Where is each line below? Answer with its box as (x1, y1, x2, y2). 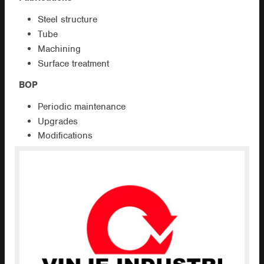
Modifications (37, 130, 93, 142)
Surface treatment (37, 57, 109, 70)
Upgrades (37, 115, 78, 127)
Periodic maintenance (37, 100, 126, 113)
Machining (37, 42, 81, 55)
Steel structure (37, 14, 97, 26)
